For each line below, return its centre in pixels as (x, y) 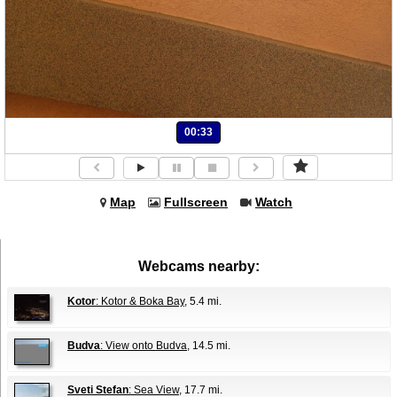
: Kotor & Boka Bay (140, 301)
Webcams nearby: (199, 266)
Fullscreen (196, 202)
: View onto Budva (144, 346)
